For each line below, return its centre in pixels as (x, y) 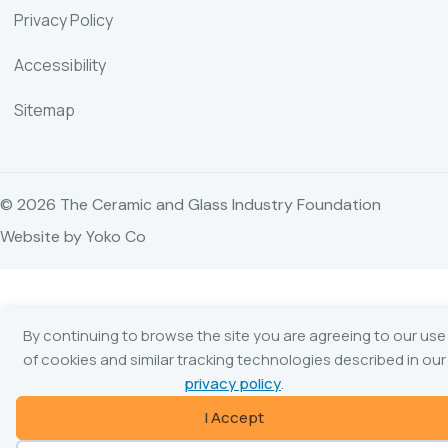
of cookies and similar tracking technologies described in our (234, 359)
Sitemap (44, 109)
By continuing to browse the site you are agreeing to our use (234, 335)
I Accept (234, 417)
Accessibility (60, 64)
